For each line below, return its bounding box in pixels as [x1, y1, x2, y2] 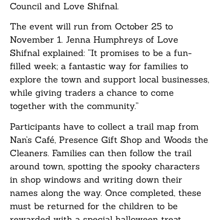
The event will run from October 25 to [10, 21, 173, 32]
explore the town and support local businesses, [10, 74, 209, 85]
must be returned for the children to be [10, 200, 178, 212]
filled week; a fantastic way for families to [10, 60, 188, 72]
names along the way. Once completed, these [10, 187, 201, 198]
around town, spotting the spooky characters [10, 160, 200, 172]
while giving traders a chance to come [10, 87, 174, 99]
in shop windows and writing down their [10, 173, 182, 185]
